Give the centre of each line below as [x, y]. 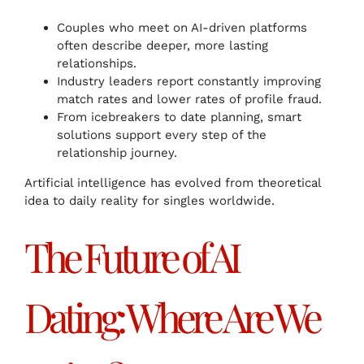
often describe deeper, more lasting [162, 45]
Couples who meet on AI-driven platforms [182, 27]
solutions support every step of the [162, 134]
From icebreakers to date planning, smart [179, 117]
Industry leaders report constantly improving [189, 81]
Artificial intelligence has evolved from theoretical [173, 182]
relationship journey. [117, 152]
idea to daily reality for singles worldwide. [149, 200]
